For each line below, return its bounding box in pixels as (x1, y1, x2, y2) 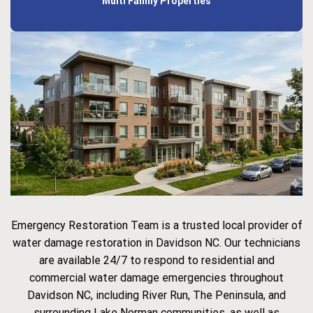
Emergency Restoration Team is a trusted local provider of (10, 219, 303, 233)
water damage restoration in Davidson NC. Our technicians (13, 236, 300, 250)
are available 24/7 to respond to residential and (38, 254, 275, 268)
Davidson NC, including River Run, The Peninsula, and (27, 289, 286, 303)
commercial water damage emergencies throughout (29, 271, 284, 285)
